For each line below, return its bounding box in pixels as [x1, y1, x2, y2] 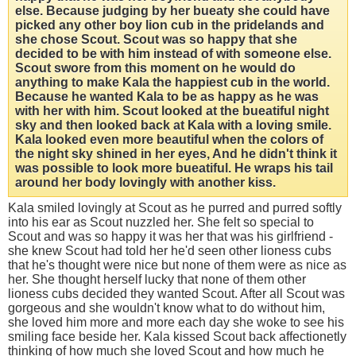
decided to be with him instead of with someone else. [15, 47, 331, 61]
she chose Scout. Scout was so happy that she [15, 33, 297, 47]
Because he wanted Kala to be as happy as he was [15, 90, 319, 104]
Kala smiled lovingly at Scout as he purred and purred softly [8, 201, 342, 215]
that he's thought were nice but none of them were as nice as [8, 258, 346, 273]
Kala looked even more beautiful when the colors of [15, 133, 323, 147]
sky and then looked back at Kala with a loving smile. [15, 118, 331, 133]
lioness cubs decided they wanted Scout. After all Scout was [8, 287, 345, 301]
